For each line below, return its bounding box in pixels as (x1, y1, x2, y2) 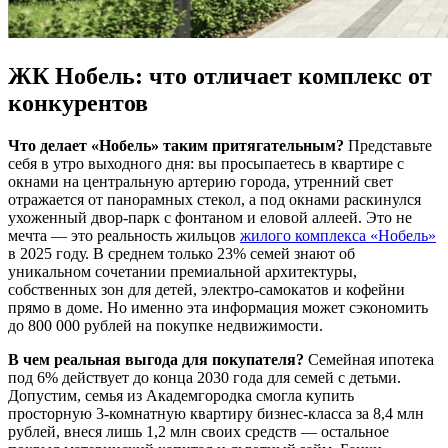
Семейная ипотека (304, 351, 434, 369)
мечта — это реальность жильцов (8, 227, 240, 245)
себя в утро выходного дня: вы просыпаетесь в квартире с (8, 155, 404, 173)
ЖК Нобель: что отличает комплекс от (8, 63, 432, 90)
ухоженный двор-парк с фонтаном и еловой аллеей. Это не (8, 209, 412, 227)
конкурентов (8, 90, 148, 117)
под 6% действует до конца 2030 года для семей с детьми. (8, 369, 401, 387)
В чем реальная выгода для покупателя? (8, 351, 304, 369)
